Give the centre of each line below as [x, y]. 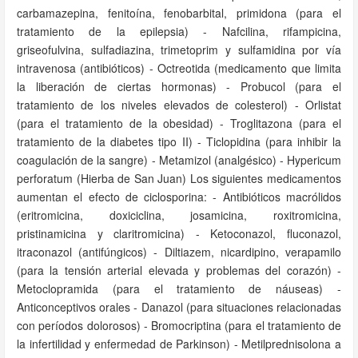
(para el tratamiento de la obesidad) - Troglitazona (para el [179, 123]
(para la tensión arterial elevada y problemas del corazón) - [179, 270]
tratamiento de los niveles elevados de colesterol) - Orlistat [179, 105]
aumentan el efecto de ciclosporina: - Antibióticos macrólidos [179, 197]
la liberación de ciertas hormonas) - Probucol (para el [179, 86]
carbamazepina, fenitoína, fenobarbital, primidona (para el [179, 13]
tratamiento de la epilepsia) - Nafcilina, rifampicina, [179, 31]
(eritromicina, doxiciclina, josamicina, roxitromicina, [179, 215]
